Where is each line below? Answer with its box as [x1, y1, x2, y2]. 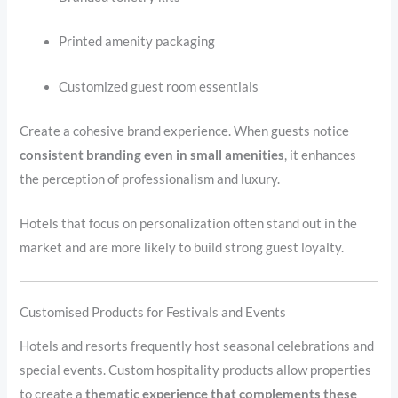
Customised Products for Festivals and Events [20, 305, 287, 321]
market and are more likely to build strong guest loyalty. [20, 240, 345, 256]
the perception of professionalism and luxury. [20, 171, 281, 187]
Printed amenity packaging [59, 34, 216, 50]
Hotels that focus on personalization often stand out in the [20, 216, 358, 232]
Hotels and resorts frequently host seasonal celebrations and [20, 338, 375, 354]
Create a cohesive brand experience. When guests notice [20, 123, 350, 139]
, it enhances [284, 147, 357, 163]
